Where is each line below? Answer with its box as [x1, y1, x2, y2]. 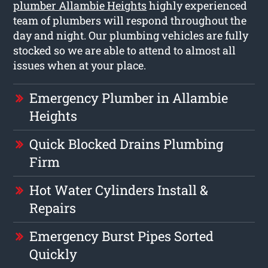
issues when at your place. [13, 57, 147, 72]
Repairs [29, 199, 77, 217]
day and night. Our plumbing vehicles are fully [13, 28, 249, 42]
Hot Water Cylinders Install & [29, 181, 209, 199]
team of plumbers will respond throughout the [13, 13, 247, 28]
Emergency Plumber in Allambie [29, 89, 229, 106]
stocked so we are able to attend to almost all [13, 42, 236, 57]
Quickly [29, 245, 78, 263]
